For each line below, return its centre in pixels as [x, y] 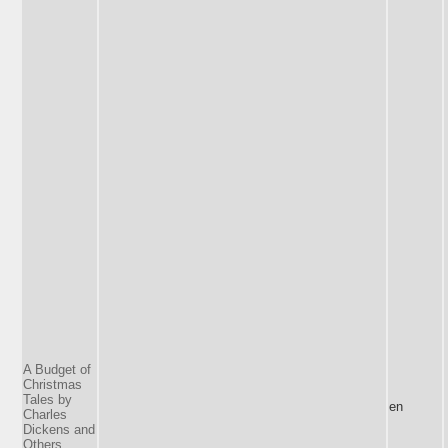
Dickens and [59, 429]
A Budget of [57, 369]
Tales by [47, 399]
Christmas [52, 384]
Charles [45, 414]
